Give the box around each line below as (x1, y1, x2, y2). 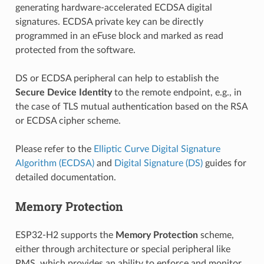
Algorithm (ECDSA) (15, 158, 94, 168)
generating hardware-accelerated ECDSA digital (15, 2, 212, 12)
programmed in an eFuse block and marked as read (15, 31, 223, 41)
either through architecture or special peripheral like (15, 244, 230, 254)
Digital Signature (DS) (114, 158, 203, 168)
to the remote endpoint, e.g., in (111, 87, 242, 97)
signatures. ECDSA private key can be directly (15, 16, 203, 27)
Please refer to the (15, 144, 94, 154)
